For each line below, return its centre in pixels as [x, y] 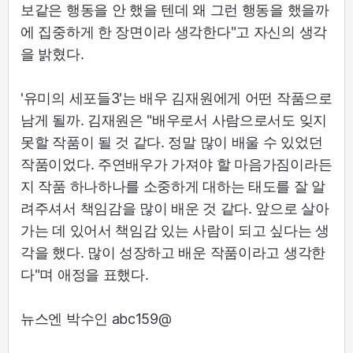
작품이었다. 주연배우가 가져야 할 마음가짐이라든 [176, 164]
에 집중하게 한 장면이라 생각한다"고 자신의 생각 [174, 32]
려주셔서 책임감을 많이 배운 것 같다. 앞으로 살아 [175, 208]
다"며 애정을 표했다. [85, 274]
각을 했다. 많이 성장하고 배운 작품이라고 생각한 [173, 252]
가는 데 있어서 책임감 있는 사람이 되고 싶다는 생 [175, 230]
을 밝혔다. [52, 54]
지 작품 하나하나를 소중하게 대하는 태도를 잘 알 [173, 186]
